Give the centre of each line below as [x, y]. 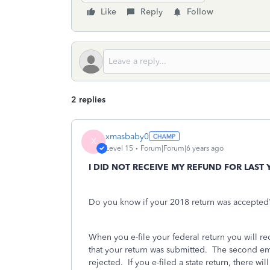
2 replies [88, 100]
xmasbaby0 [127, 136]
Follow [200, 12]
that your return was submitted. [148, 250]
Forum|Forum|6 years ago [182, 148]
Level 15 [119, 148]
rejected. [106, 262]
